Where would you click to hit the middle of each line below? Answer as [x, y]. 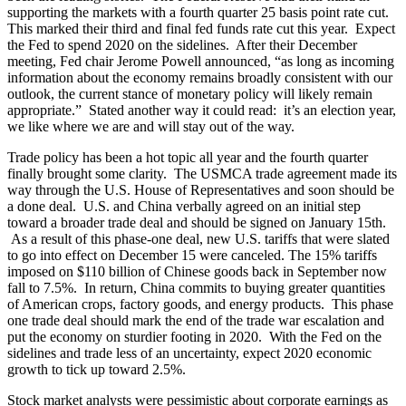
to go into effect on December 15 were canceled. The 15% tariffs [192, 256]
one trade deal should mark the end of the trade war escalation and [196, 321]
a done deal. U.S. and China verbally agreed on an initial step [184, 207]
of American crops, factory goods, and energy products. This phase [200, 304]
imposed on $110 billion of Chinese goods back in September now [197, 272]
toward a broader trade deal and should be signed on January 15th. [197, 223]
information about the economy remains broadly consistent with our [200, 78]
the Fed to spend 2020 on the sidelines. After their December [182, 45]
